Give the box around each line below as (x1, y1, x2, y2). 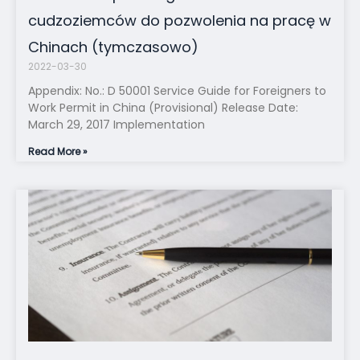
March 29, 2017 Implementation (28, 117, 205, 133)
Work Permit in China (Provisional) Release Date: (28, 100, 298, 117)
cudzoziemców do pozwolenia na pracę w (28, 10, 331, 31)
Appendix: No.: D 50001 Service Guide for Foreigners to (28, 83, 326, 100)
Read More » (28, 145, 88, 159)
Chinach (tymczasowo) (28, 37, 198, 58)
